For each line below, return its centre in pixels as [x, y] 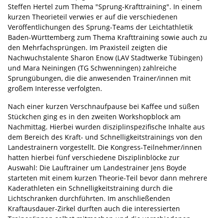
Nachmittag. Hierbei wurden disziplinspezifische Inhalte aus [106, 127]
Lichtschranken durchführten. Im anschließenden [89, 198]
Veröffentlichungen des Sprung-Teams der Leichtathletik [100, 27]
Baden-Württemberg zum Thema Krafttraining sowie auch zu [108, 37]
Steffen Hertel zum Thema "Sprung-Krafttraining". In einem [105, 6]
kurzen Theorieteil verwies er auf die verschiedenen [93, 17]
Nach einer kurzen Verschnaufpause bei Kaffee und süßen [104, 106]
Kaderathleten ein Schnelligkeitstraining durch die [90, 188]
